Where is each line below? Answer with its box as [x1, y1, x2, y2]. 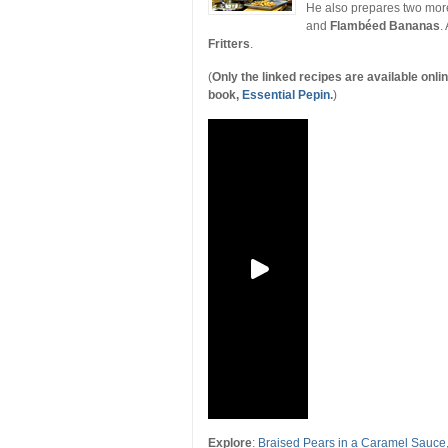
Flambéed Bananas [330, 19, 440, 33]
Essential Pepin [242, 88, 330, 102]
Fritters [208, 37, 250, 51]
